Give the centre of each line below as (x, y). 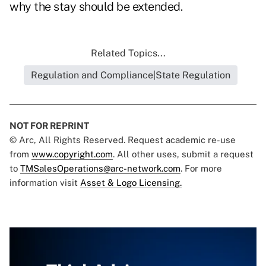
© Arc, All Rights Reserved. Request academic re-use (123, 140)
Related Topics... (128, 53)
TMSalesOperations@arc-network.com (100, 169)
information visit (45, 183)
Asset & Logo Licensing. (131, 183)
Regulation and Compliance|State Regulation (131, 75)
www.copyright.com (72, 154)
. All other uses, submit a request (183, 154)
